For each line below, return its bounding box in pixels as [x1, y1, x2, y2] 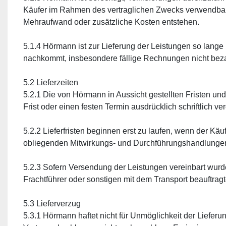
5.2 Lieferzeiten [23, 78, 78, 87]
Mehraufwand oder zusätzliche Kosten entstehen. [23, 18, 199, 26]
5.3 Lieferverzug [23, 199, 81, 208]
